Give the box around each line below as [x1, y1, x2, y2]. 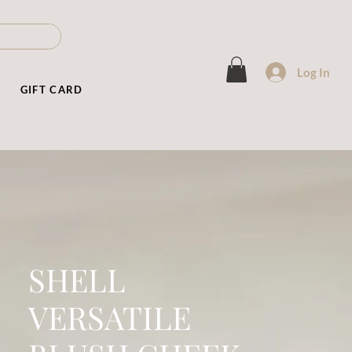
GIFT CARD [20, 83, 83, 96]
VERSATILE [28, 296, 191, 338]
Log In [297, 64, 331, 79]
